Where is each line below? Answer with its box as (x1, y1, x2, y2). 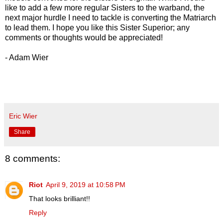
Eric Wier (9, 112, 37, 120)
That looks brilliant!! (29, 194, 90, 203)
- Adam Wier (5, 53, 48, 62)
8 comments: (5, 153, 60, 164)
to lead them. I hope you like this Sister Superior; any (5, 23, 190, 32)
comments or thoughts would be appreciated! (5, 33, 163, 42)
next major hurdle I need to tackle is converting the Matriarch (5, 13, 216, 22)
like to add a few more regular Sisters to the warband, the (5, 3, 205, 12)
